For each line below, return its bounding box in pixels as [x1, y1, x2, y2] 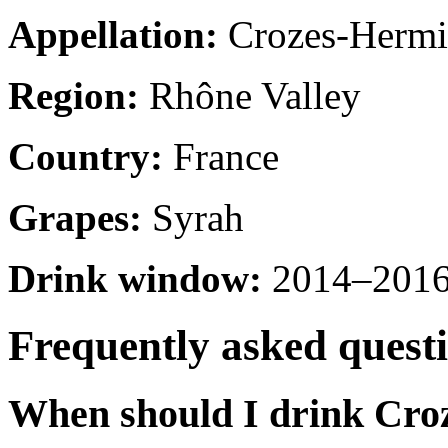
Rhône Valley [139, 73, 361, 117]
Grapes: [8, 195, 142, 239]
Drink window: [8, 256, 262, 300]
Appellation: [8, 12, 218, 56]
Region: [8, 73, 139, 117]
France [163, 134, 279, 178]
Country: [8, 134, 163, 178]
